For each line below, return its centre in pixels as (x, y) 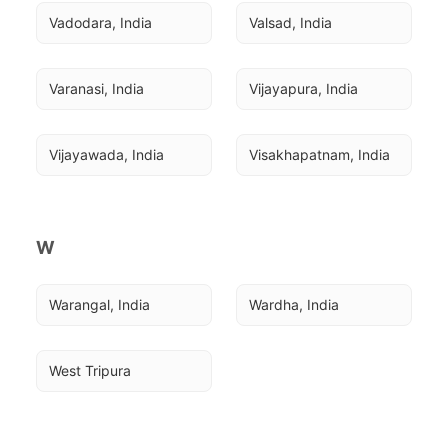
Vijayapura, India (303, 88)
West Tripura (90, 370)
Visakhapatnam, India (319, 154)
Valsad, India (290, 22)
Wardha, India (294, 304)
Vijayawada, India (106, 154)
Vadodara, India (100, 22)
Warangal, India (99, 304)
